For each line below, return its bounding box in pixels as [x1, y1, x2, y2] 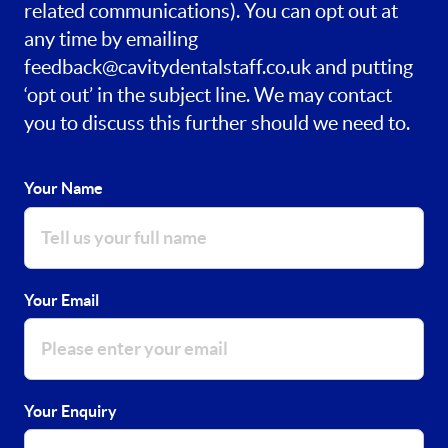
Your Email [24, 290, 99, 309]
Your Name [24, 179, 103, 198]
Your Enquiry [24, 401, 117, 420]
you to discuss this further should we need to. [24, 112, 410, 135]
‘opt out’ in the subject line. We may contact [24, 84, 392, 107]
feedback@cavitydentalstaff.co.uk [24, 56, 315, 79]
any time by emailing [24, 28, 198, 51]
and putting [315, 56, 413, 79]
